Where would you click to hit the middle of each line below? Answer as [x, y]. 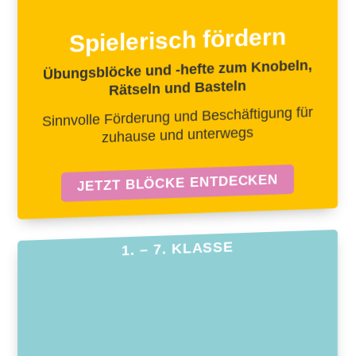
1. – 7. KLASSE [178, 249]
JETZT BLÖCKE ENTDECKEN [178, 183]
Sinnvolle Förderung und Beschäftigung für [178, 117]
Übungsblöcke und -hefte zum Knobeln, [178, 70]
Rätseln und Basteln [178, 89]
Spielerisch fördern [178, 41]
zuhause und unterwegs [178, 135]
